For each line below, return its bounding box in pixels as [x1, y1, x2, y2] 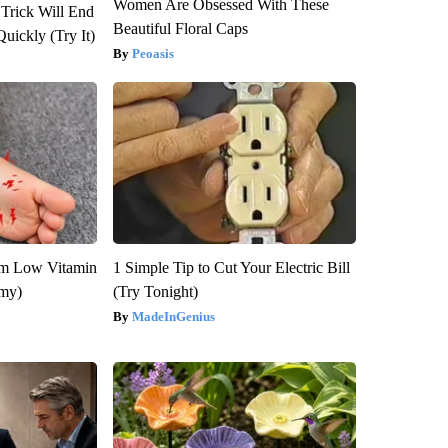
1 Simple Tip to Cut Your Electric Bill [112, 259, 350, 277]
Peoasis [131, 46, 174, 62]
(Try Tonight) [112, 283, 198, 301]
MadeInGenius [131, 309, 215, 325]
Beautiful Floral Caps [112, 20, 248, 38]
